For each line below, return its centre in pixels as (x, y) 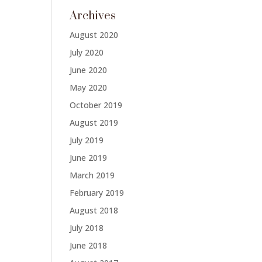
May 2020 (89, 87)
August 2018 (94, 210)
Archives (93, 16)
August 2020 (94, 35)
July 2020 (87, 52)
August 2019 (94, 123)
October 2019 (96, 105)
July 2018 (87, 228)
